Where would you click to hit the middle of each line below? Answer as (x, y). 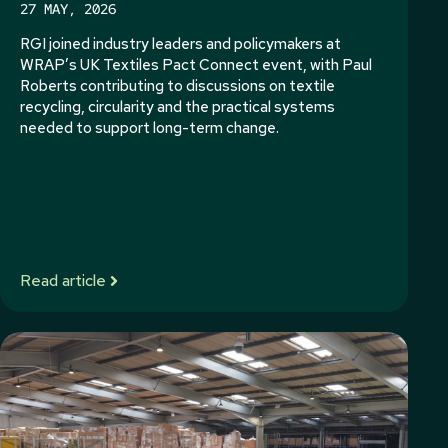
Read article (63, 280)
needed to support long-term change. (149, 128)
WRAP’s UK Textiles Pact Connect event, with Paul (196, 65)
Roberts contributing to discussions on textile (177, 86)
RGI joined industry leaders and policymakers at (180, 44)
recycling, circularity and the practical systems (177, 107)
